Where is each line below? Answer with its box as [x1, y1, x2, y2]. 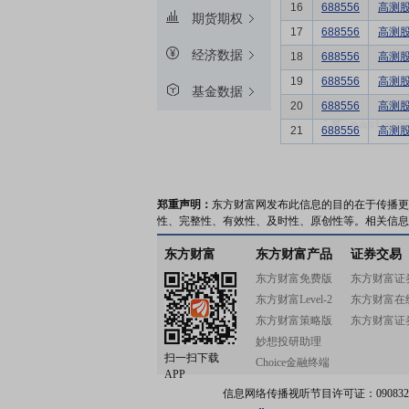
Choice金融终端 [256, 356, 330, 369]
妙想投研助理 [256, 335, 321, 348]
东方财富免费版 [256, 272, 332, 285]
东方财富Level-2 [256, 293, 332, 306]
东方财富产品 [256, 247, 332, 261]
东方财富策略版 [256, 314, 332, 327]
